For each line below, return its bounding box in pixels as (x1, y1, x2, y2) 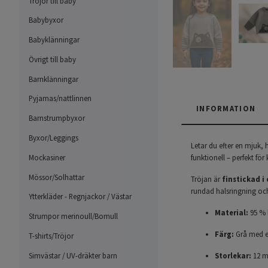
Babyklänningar (29, 35, 80, 45)
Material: (215, 207, 248, 217)
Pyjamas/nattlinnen (29, 93, 92, 103)
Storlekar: (215, 250, 251, 260)
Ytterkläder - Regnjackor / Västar (29, 191, 132, 202)
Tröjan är (191, 173, 222, 184)
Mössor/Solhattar (29, 172, 84, 182)
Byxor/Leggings (29, 133, 78, 142)
